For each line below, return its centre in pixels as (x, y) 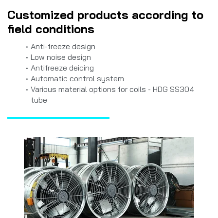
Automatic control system (77, 78)
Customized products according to (105, 14)
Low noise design (61, 57)
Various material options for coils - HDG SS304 (112, 89)
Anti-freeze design (63, 46)
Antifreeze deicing (62, 67)
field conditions (51, 28)
